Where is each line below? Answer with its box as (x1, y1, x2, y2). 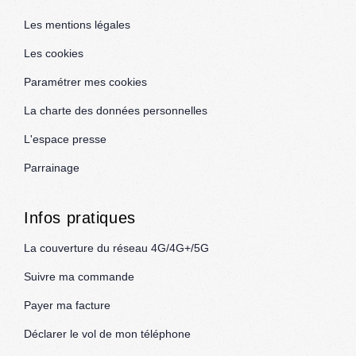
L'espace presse (24, 133, 106, 145)
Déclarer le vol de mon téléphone (24, 327, 191, 340)
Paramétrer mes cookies (24, 75, 147, 88)
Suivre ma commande (24, 270, 134, 283)
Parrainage (24, 161, 79, 174)
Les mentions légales (24, 18, 130, 31)
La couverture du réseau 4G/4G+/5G (24, 242, 209, 254)
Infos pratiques (24, 209, 136, 226)
